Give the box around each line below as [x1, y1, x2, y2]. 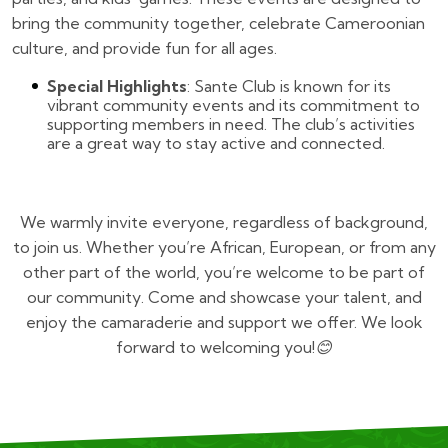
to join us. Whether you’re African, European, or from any [12, 236, 436, 257]
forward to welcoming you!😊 [116, 336, 332, 357]
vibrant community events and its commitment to [47, 94, 420, 115]
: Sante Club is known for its [187, 75, 391, 96]
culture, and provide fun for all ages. [12, 37, 277, 58]
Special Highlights [47, 75, 187, 96]
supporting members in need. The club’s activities [47, 113, 415, 134]
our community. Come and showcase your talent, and [26, 286, 422, 307]
